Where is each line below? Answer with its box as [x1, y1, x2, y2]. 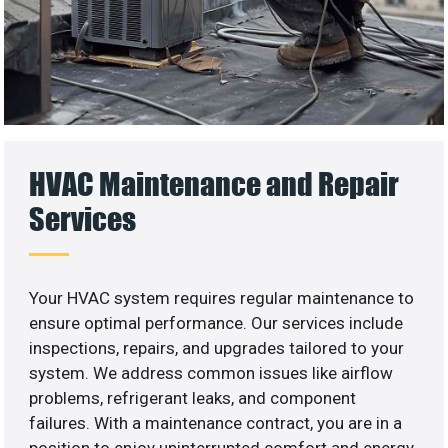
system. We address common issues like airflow [29, 363, 394, 384]
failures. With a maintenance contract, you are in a [29, 413, 403, 434]
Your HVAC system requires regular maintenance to [29, 288, 415, 309]
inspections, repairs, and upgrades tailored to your [29, 338, 405, 359]
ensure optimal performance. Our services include [29, 313, 404, 334]
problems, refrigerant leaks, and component [29, 388, 357, 409]
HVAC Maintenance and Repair [29, 165, 400, 203]
